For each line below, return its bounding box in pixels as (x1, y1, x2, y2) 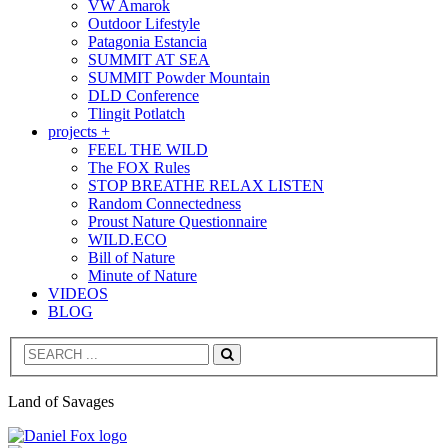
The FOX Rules (88, 158, 190, 176)
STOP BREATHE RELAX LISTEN (88, 176, 324, 194)
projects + (48, 122, 110, 140)
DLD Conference (88, 86, 199, 104)
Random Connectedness (88, 194, 241, 212)
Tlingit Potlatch (88, 104, 185, 122)
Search (226, 361, 267, 377)
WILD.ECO (88, 230, 167, 248)
